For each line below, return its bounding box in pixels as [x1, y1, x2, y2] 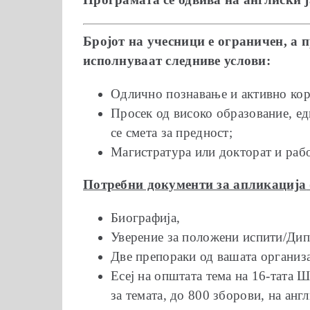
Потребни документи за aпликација [83, 176, 307, 192]
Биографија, [111, 210, 181, 225]
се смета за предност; [111, 125, 232, 140]
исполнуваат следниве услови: [83, 53, 271, 68]
